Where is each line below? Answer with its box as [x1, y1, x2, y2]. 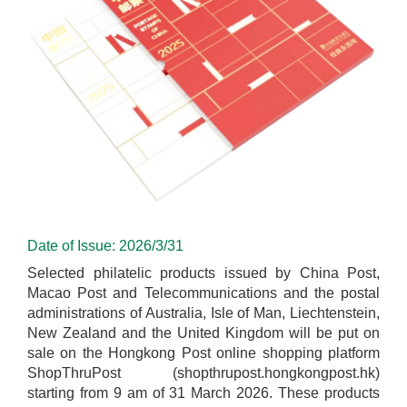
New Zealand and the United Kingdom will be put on [27, 325, 380, 342]
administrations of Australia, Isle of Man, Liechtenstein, [27, 305, 380, 322]
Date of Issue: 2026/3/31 [27, 238, 184, 254]
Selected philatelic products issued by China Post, [27, 265, 380, 282]
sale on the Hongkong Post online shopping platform [27, 345, 380, 362]
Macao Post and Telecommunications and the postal [27, 285, 380, 302]
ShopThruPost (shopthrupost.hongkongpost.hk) [27, 365, 380, 382]
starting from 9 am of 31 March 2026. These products [27, 385, 380, 402]
